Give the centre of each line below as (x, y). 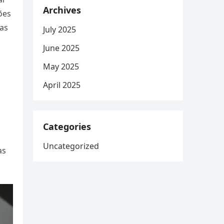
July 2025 (59, 29)
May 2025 (61, 66)
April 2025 (62, 85)
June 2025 (61, 48)
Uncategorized (71, 146)
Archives (62, 10)
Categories (67, 126)
